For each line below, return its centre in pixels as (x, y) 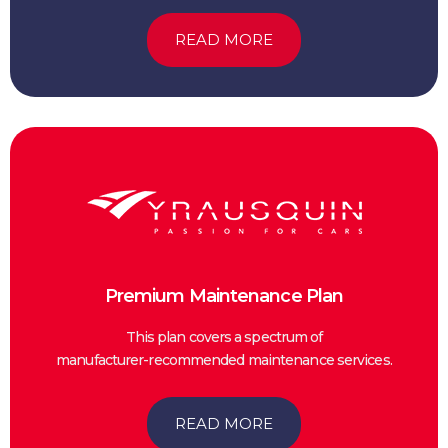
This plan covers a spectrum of (224, 336)
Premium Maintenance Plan (224, 295)
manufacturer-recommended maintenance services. (224, 359)
